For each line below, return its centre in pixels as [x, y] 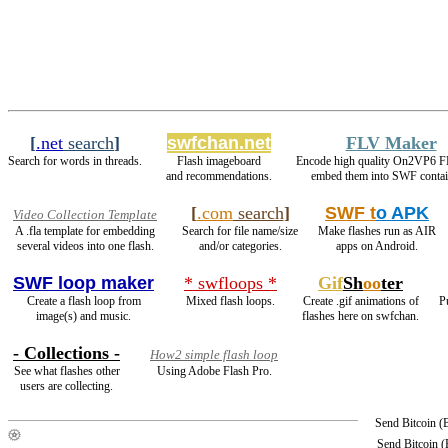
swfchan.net [219, 143]
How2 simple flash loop [214, 355]
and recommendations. [219, 176]
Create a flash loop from [83, 301]
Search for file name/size [240, 231]
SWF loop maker [83, 283]
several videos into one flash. [85, 246]
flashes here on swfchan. [360, 316]
